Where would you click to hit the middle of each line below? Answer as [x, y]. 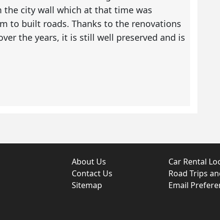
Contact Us [92, 174]
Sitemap [87, 185]
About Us [89, 162]
